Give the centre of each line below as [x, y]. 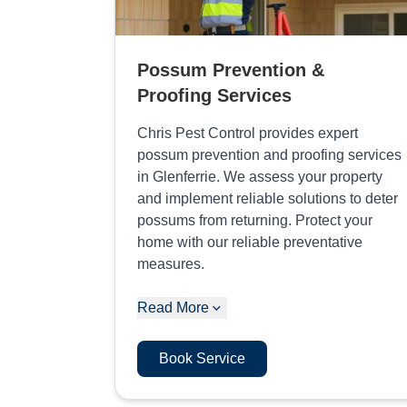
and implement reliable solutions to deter [268, 198]
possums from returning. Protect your [255, 220]
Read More [173, 307]
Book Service [202, 358]
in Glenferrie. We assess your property [260, 176]
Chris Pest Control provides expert [248, 133]
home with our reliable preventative [250, 242]
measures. [171, 263]
